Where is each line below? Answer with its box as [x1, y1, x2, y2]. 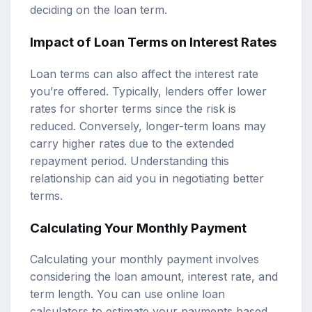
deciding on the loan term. [30, 3, 167, 17]
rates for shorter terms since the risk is [30, 101, 236, 116]
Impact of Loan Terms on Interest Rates [30, 34, 276, 51]
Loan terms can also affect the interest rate [30, 66, 258, 81]
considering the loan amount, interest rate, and [30, 270, 278, 284]
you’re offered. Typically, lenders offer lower [30, 84, 267, 98]
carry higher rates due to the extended [30, 136, 234, 150]
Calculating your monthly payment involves [30, 252, 259, 267]
